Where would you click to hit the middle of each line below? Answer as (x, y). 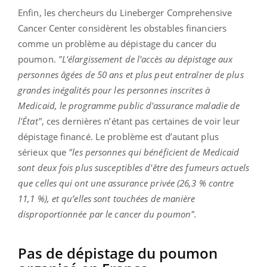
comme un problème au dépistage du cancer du (117, 43)
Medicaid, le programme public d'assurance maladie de (129, 105)
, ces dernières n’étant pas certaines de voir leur (140, 121)
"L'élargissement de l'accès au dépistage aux (145, 59)
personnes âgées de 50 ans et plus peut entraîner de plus (131, 74)
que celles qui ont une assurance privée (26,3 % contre (126, 183)
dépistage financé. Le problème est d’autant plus (118, 136)
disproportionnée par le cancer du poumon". (108, 214)
